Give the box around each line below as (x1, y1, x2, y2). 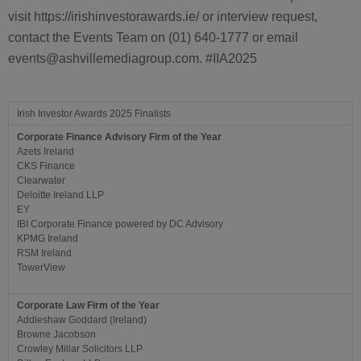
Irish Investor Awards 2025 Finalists (17, 108, 171, 120)
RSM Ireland (17, 247, 72, 259)
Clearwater (17, 175, 65, 187)
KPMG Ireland (17, 233, 78, 245)
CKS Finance (17, 160, 75, 172)
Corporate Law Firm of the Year (17, 300, 160, 312)
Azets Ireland (17, 146, 74, 158)
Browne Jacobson (17, 329, 96, 341)
